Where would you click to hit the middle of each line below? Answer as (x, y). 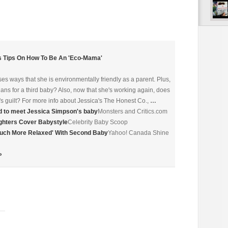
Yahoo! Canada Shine (138, 133)
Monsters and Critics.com (133, 111)
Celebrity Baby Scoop (98, 122)
